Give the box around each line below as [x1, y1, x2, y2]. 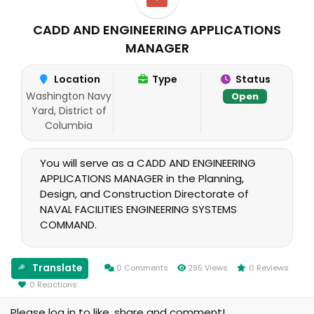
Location [53, 72, 100, 86]
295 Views [186, 262, 230, 274]
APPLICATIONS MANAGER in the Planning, [40, 171, 244, 186]
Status [235, 72, 271, 86]
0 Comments [114, 262, 170, 274]
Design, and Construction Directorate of [40, 186, 249, 201]
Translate [32, 261, 82, 275]
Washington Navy [26, 89, 112, 103]
